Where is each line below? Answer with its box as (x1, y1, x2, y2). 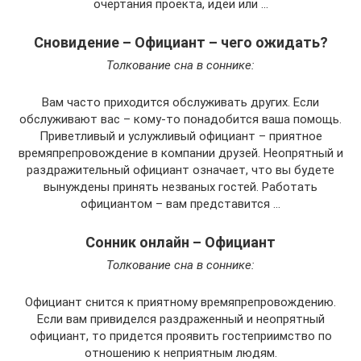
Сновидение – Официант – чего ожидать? (33, 34, 328, 52)
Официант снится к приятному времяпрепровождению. (25, 295, 336, 310)
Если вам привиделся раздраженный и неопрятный (36, 312, 325, 327)
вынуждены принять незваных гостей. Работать (44, 180, 317, 195)
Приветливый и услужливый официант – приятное (39, 129, 322, 144)
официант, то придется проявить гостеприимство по (29, 329, 332, 344)
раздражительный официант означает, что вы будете (27, 163, 334, 178)
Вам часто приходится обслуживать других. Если (42, 95, 319, 110)
